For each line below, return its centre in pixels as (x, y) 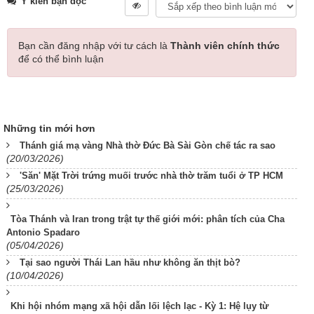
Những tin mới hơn (49, 129)
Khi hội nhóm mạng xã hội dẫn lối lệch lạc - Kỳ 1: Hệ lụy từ (139, 306)
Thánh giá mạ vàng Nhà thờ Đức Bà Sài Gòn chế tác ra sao (148, 146)
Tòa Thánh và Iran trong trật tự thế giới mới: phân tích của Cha (148, 219)
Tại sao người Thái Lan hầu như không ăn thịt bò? (130, 263)
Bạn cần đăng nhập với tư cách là (94, 46)
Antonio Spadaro (43, 233)
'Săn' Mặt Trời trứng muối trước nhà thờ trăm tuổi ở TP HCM (151, 176)
